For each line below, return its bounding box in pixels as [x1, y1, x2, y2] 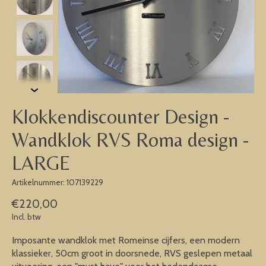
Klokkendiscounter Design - [12, 105, 230, 128]
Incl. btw [12, 212, 41, 222]
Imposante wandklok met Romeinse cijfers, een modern [12, 235, 240, 246]
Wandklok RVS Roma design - [12, 128, 249, 151]
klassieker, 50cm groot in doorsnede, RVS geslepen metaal [12, 248, 252, 259]
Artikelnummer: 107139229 [12, 177, 103, 187]
